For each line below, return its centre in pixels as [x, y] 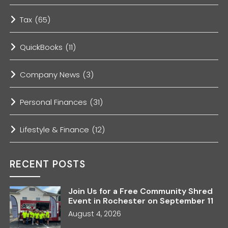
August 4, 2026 [95, 213]
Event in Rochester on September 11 [141, 201]
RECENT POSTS [48, 164]
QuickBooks [41, 47]
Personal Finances [54, 102]
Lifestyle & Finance [55, 129]
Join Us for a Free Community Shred [141, 191]
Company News [50, 74]
